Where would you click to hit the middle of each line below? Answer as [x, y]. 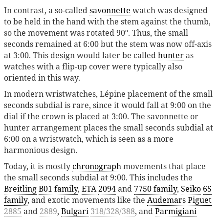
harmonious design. [41, 150]
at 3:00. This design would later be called [81, 55]
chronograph [97, 166]
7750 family [155, 188]
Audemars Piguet [179, 200]
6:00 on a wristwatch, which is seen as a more [89, 139]
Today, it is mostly [38, 166]
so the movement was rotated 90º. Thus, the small [96, 33]
